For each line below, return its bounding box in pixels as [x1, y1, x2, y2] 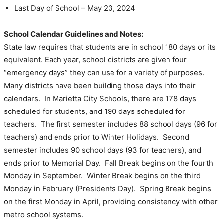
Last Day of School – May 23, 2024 [14, 3, 135, 13]
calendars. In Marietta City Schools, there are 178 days [4, 94, 196, 104]
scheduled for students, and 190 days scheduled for [4, 107, 185, 116]
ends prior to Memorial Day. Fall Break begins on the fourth [4, 158, 213, 168]
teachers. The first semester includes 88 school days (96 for [4, 119, 217, 129]
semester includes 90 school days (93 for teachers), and [4, 145, 201, 155]
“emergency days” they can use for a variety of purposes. [4, 68, 204, 78]
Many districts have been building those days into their [4, 81, 196, 91]
